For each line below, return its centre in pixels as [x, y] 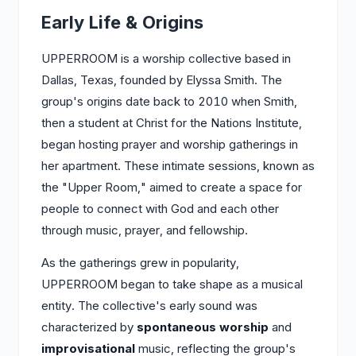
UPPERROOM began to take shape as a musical [172, 284]
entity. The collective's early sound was [149, 306]
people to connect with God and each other [160, 209]
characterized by [89, 327]
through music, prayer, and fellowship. [145, 230]
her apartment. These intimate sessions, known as [178, 166]
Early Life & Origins [122, 22]
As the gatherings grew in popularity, [140, 263]
